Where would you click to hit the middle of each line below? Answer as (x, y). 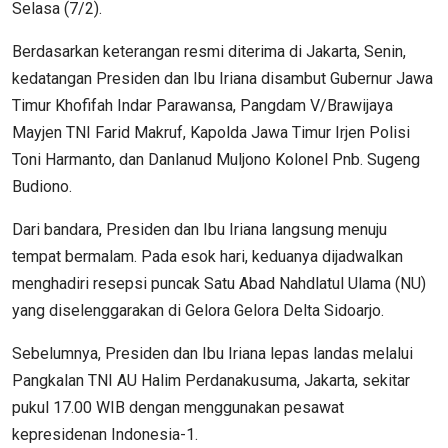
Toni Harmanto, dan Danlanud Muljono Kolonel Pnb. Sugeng (216, 159)
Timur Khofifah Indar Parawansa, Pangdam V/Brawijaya (202, 105)
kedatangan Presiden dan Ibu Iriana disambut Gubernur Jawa (222, 78)
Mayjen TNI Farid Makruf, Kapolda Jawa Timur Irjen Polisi (211, 132)
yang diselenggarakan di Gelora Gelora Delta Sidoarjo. (198, 310)
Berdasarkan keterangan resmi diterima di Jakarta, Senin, (209, 51)
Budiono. (42, 186)
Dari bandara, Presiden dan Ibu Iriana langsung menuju (199, 229)
